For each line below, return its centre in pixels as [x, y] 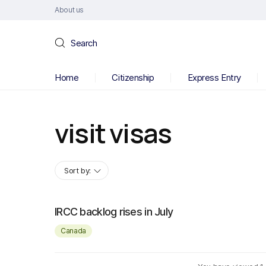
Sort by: [77, 170]
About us [69, 10]
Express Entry [214, 77]
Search [84, 43]
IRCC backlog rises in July [114, 212]
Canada [73, 231]
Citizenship [133, 77]
